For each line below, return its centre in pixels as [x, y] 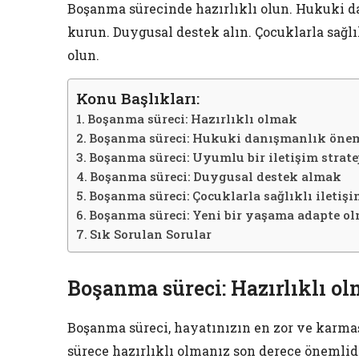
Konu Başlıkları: [138, 99]
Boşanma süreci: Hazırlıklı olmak [193, 119]
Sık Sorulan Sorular [151, 234]
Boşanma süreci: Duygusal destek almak [216, 177]
